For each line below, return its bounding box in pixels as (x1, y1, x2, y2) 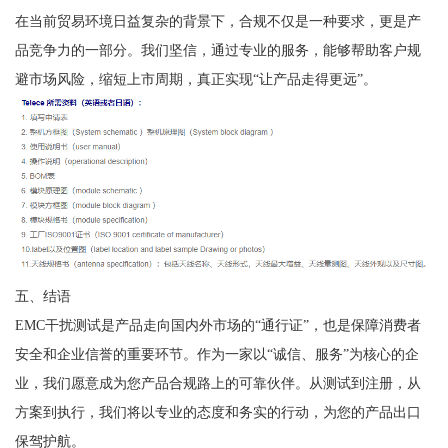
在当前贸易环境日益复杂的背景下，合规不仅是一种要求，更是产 (14, 12, 421, 29)
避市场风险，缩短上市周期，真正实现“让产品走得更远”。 (14, 70, 377, 87)
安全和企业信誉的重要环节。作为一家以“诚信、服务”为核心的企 (14, 346, 419, 363)
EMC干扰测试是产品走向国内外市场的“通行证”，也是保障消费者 (14, 317, 421, 334)
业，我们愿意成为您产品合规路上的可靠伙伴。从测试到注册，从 (14, 375, 421, 392)
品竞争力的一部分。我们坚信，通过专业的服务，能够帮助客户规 (14, 41, 421, 58)
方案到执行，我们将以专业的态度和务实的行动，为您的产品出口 (14, 404, 421, 421)
